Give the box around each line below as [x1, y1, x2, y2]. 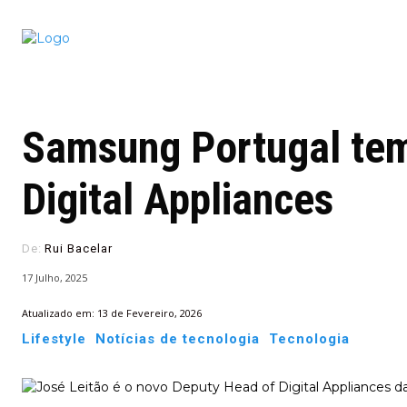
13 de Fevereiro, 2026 [97, 305, 202, 320]
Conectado [203, 16, 310, 42]
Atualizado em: [22, 305, 94, 320]
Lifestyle [22, 330, 86, 347]
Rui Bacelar [45, 242, 113, 255]
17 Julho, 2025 [22, 271, 87, 285]
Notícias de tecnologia [95, 330, 260, 347]
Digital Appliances [22, 174, 333, 225]
